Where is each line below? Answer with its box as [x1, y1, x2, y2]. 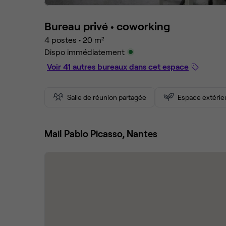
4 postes [44, 35, 77, 44]
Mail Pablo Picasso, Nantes [44, 128, 157, 139]
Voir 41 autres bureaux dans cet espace [47, 62, 189, 71]
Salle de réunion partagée [67, 93, 146, 101]
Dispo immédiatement [44, 47, 125, 56]
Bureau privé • [44, 19, 117, 32]
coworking [117, 19, 170, 32]
